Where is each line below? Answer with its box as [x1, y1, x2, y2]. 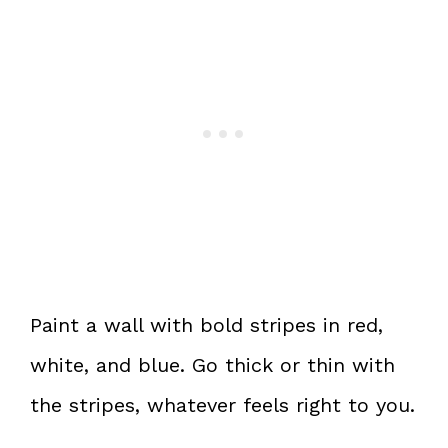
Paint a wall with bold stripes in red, [30, 312, 383, 337]
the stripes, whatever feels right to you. [30, 392, 415, 417]
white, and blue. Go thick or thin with [30, 352, 395, 377]
